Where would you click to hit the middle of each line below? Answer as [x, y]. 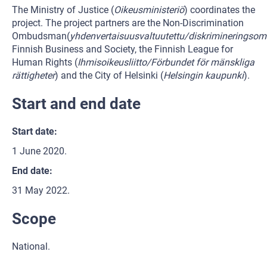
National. [31, 246]
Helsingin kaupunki [204, 75]
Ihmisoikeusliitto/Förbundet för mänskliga [166, 62]
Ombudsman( [41, 36]
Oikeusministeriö [149, 10]
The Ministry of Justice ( [63, 10]
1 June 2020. [39, 151]
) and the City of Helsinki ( [109, 75]
